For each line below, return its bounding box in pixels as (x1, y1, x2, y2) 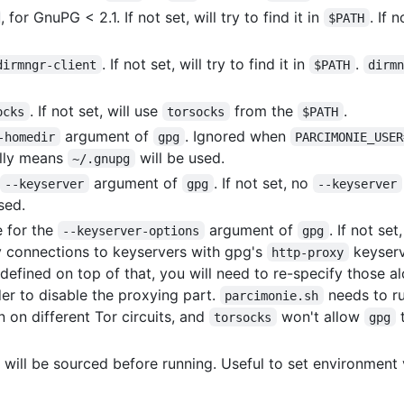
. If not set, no (213, 173, 313, 192)
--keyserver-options (62, 223, 200, 238)
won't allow (276, 307, 364, 326)
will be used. (134, 148, 225, 167)
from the (229, 101, 298, 120)
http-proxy (271, 244, 344, 260)
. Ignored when (184, 126, 290, 145)
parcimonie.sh (225, 288, 319, 303)
